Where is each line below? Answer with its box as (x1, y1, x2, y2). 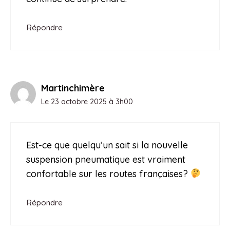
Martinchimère (41, 82, 105, 94)
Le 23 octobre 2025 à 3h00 (41, 97, 133, 106)
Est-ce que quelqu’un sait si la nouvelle (26, 139, 188, 151)
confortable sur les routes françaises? (26, 167, 190, 180)
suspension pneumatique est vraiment (26, 153, 185, 165)
